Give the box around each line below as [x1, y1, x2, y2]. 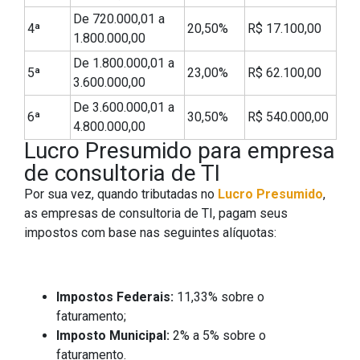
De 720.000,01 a [73, 11, 165, 27]
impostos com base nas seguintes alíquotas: [24, 225, 276, 241]
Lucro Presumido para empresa [24, 137, 335, 165]
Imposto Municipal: [56, 328, 173, 344]
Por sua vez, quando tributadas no [24, 186, 218, 202]
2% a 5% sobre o [173, 328, 266, 344]
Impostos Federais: [56, 289, 177, 305]
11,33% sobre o [177, 289, 264, 305]
